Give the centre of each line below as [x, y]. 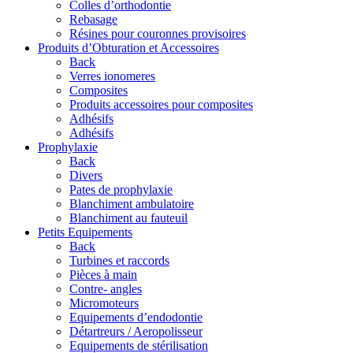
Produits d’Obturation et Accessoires [128, 48]
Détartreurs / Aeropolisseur [136, 332]
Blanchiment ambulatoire [132, 204]
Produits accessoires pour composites [161, 105]
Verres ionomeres [112, 76]
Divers [86, 176]
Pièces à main [103, 275]
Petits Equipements [85, 232]
